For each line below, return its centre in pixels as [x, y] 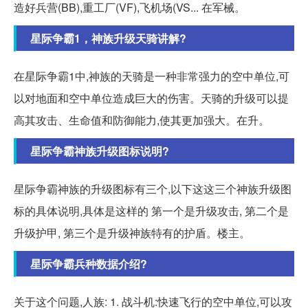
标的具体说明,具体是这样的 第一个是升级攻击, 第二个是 [151, 211]
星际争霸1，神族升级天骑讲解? [108, 38]
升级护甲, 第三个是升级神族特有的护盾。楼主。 [132, 233]
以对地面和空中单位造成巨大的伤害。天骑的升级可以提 [151, 98]
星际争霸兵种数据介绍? [89, 264]
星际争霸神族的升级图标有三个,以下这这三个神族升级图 [153, 189]
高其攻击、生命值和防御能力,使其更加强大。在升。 [142, 120]
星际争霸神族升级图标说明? [100, 151]
